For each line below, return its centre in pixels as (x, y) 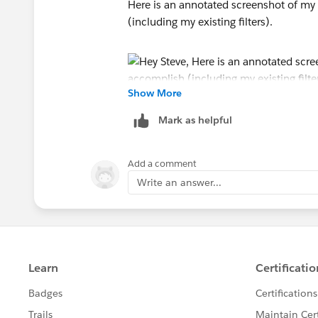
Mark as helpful (195, 120)
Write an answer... (179, 182)
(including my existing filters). (202, 21)
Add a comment (162, 163)
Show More (155, 93)
